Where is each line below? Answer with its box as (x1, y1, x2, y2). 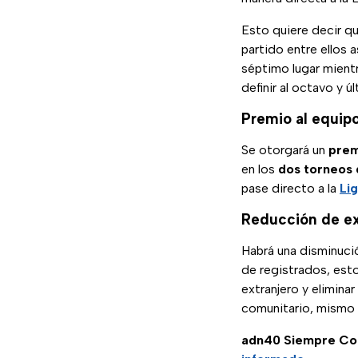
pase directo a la (241, 181, 340, 197)
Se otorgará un (241, 142, 328, 158)
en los (241, 161, 278, 177)
